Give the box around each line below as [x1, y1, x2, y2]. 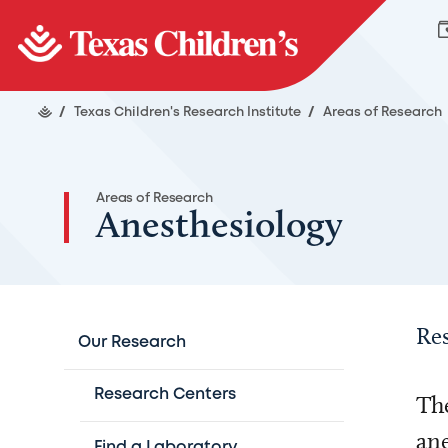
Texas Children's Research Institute [74, 107, 304, 118]
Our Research [78, 334, 186, 350]
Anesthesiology [96, 200, 343, 247]
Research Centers [94, 387, 236, 403]
